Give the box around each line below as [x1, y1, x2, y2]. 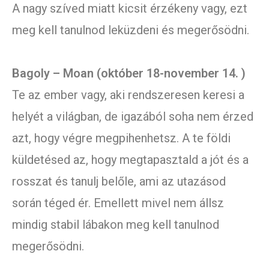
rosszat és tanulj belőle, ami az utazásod [12, 174, 226, 189]
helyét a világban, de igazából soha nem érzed [12, 109, 253, 124]
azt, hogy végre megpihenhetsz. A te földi [12, 131, 231, 146]
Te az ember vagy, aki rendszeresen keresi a [12, 88, 244, 103]
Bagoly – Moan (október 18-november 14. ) [12, 66, 246, 81]
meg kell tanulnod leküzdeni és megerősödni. [12, 23, 249, 38]
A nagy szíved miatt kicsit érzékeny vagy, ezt [12, 1, 247, 16]
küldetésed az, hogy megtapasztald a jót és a [12, 153, 249, 168]
